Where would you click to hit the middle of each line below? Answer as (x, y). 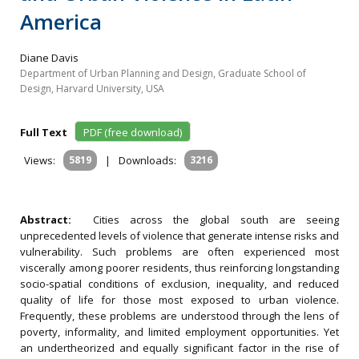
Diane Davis (49, 58)
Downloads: (147, 160)
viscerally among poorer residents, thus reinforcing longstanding (179, 268)
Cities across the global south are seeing (216, 220)
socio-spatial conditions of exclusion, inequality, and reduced (179, 284)
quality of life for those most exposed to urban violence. (179, 300)
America (61, 22)
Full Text (46, 132)
